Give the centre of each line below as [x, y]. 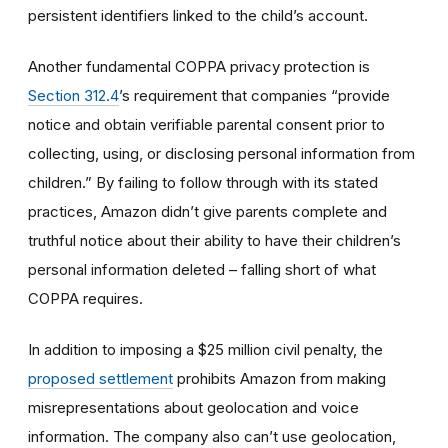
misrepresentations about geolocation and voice [193, 407]
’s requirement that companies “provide [254, 95]
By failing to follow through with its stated [235, 182]
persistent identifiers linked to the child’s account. [198, 15]
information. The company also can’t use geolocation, [212, 436]
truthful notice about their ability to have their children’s [214, 240]
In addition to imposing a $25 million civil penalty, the [205, 349]
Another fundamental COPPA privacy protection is [199, 66]
